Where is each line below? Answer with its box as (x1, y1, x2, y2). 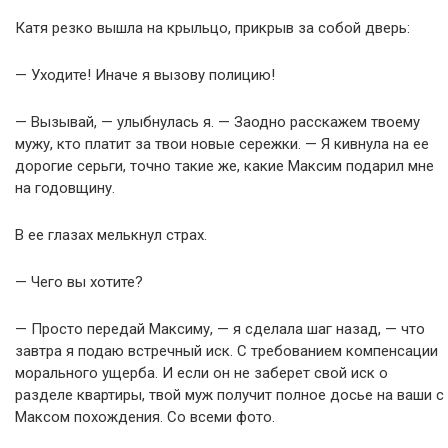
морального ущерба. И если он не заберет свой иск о (15, 364, 388, 382)
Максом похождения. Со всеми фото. (15, 408, 275, 426)
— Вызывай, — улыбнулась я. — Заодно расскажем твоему (15, 113, 420, 131)
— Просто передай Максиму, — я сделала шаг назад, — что (15, 320, 425, 338)
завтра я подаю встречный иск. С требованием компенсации (15, 342, 438, 360)
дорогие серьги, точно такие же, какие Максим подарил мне (15, 157, 434, 175)
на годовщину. (15, 179, 115, 197)
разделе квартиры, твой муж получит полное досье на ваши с (15, 386, 444, 404)
